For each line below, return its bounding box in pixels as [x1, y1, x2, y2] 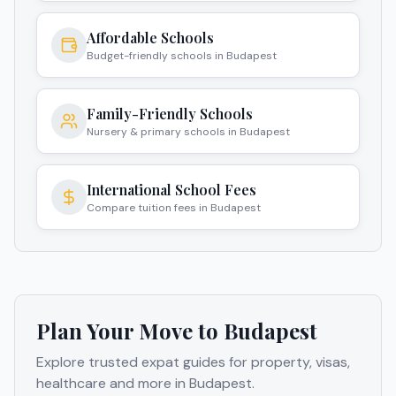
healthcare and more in [36, 373, 189, 392]
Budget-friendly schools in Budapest [87, 48, 277, 63]
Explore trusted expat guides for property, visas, [36, 352, 350, 371]
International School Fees [87, 179, 256, 199]
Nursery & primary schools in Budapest [87, 124, 290, 139]
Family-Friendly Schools [87, 103, 253, 123]
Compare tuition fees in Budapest [87, 200, 261, 215]
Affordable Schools [87, 27, 214, 47]
